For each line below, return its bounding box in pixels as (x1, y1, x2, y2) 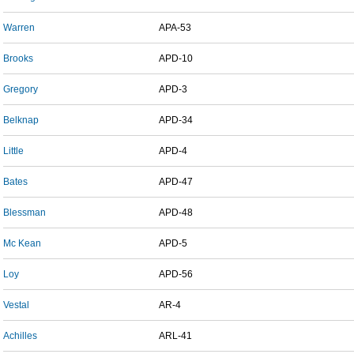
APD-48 (159, 207, 193, 218)
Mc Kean (3, 238, 41, 249)
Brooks (3, 53, 33, 64)
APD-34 (159, 115, 193, 126)
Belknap (3, 115, 39, 126)
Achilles (3, 330, 37, 341)
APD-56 (159, 269, 193, 280)
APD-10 (159, 53, 193, 64)
